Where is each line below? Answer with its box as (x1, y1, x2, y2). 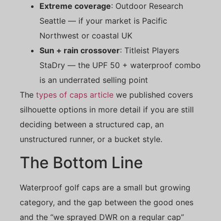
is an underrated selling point (39, 74, 148, 85)
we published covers (113, 89, 193, 100)
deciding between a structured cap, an (20, 119, 164, 129)
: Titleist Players (120, 45, 179, 55)
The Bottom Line (20, 153, 143, 173)
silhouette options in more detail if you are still (20, 104, 194, 114)
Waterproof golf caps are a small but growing (20, 183, 190, 193)
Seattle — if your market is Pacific (39, 15, 167, 26)
